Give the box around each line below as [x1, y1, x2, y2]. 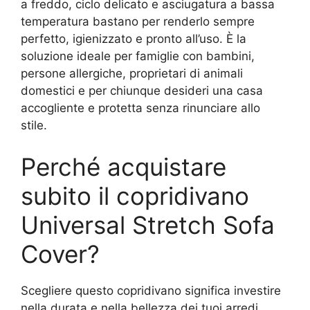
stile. [21, 118, 47, 133]
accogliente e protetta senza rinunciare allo [21, 101, 260, 116]
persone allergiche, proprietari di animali [21, 66, 243, 81]
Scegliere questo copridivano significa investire [21, 283, 281, 298]
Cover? [21, 239, 100, 268]
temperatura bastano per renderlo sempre [21, 15, 255, 29]
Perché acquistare [21, 152, 226, 181]
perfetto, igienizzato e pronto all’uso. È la [21, 32, 246, 46]
